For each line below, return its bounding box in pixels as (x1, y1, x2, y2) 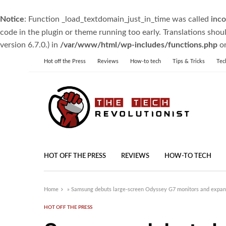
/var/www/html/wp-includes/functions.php (60, 41, 217, 49)
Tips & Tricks (173, 59, 205, 64)
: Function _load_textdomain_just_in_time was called (24, 15, 211, 23)
